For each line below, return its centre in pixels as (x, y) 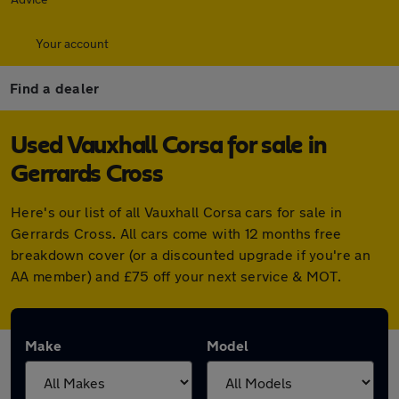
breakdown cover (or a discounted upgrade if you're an (191, 254)
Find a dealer (55, 88)
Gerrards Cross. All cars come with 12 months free (176, 233)
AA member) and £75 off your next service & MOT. (176, 276)
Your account (72, 43)
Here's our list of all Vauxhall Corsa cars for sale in (177, 212)
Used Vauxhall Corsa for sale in (169, 146)
